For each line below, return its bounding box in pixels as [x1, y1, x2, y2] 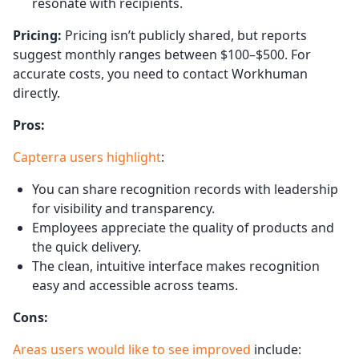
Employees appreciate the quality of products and [32, 218, 334, 236]
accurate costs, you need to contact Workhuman [13, 64, 308, 83]
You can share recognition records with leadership [32, 179, 338, 198]
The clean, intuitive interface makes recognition [32, 256, 320, 275]
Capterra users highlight [13, 147, 161, 166]
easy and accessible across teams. [32, 276, 238, 294]
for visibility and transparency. [32, 199, 215, 217]
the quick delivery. [32, 237, 141, 256]
